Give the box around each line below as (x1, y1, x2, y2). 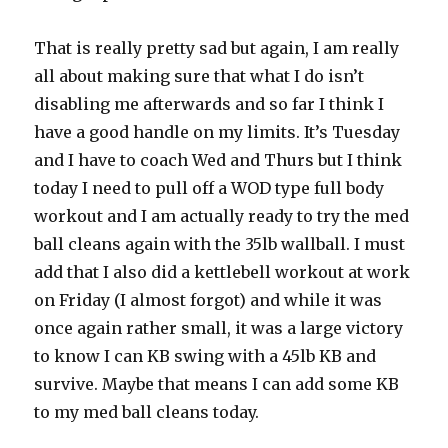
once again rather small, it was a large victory (34, 318, 404, 339)
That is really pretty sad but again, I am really (34, 38, 400, 59)
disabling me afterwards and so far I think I (34, 94, 385, 115)
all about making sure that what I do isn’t (34, 66, 365, 87)
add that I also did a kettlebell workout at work (34, 262, 411, 283)
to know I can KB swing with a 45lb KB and (34, 346, 377, 367)
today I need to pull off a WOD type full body (34, 178, 385, 199)
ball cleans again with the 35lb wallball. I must (34, 234, 406, 255)
